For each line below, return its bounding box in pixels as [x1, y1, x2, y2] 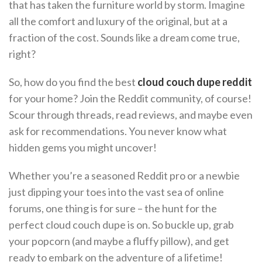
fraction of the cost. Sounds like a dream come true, [9, 31, 240, 44]
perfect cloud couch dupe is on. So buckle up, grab [9, 218, 234, 231]
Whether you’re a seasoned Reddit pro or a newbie [9, 169, 240, 182]
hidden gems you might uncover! [9, 141, 157, 154]
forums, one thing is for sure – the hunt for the [9, 202, 217, 215]
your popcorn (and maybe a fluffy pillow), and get [9, 235, 229, 247]
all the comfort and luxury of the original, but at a [9, 15, 227, 27]
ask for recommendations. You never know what [9, 125, 227, 137]
